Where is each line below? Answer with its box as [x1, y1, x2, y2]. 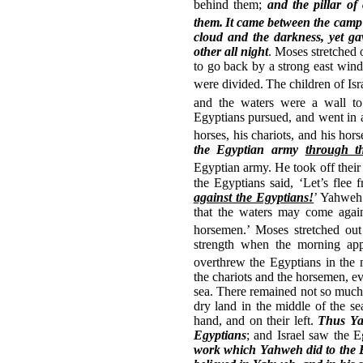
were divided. [193, 77, 263, 92]
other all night [193, 45, 269, 59]
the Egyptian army [193, 143, 305, 157]
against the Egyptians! [193, 190, 314, 204]
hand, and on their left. [193, 314, 318, 328]
